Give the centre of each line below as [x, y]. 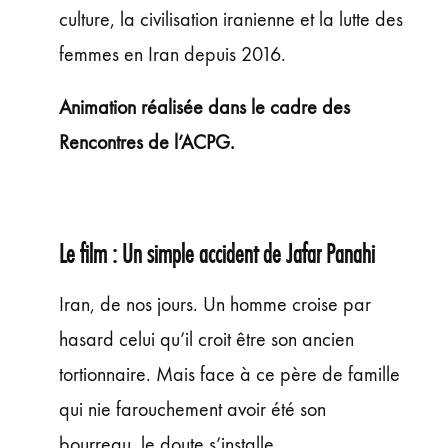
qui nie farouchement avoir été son [192, 409]
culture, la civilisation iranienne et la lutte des [230, 19]
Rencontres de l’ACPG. [146, 142]
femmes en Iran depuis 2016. [172, 54]
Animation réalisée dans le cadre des [204, 107]
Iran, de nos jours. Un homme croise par [214, 304]
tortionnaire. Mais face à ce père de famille [229, 374]
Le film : [90, 254]
